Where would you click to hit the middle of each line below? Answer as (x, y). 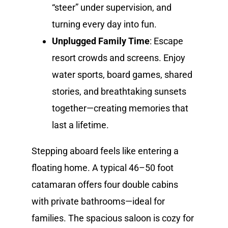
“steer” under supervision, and (112, 7)
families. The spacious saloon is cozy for (113, 218)
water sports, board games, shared (122, 74)
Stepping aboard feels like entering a (105, 151)
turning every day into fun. (105, 24)
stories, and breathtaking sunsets (119, 91)
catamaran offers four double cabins (105, 184)
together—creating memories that (120, 108)
